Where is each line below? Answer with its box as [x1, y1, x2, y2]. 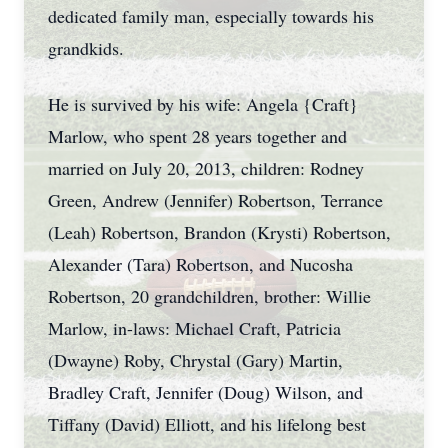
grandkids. [48, 36, 124, 60]
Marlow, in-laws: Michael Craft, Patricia [48, 316, 341, 340]
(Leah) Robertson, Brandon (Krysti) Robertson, [48, 220, 391, 244]
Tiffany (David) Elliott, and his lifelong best [48, 412, 366, 436]
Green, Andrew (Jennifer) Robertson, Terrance [48, 188, 383, 212]
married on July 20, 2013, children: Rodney [48, 156, 364, 180]
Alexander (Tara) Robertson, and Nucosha [48, 252, 353, 276]
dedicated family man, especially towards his [48, 4, 374, 28]
